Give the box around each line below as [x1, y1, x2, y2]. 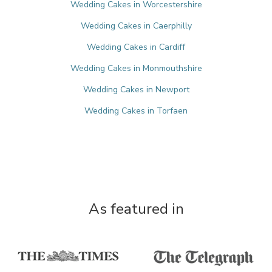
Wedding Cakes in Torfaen [84, 105, 188, 117]
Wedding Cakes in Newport [83, 84, 189, 95]
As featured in [88, 199, 184, 219]
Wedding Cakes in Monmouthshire [70, 63, 202, 74]
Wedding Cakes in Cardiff [87, 41, 185, 53]
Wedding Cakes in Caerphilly [80, 20, 192, 32]
